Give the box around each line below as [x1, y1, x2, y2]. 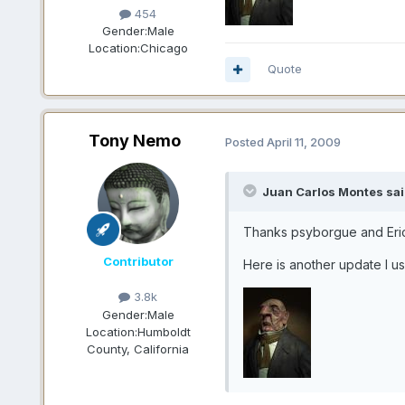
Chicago [139, 41, 188, 56]
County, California [87, 341, 190, 356]
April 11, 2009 [266, 134, 341, 149]
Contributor [102, 254, 174, 269]
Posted [224, 134, 267, 149]
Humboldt [137, 324, 191, 339]
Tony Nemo [88, 131, 181, 151]
